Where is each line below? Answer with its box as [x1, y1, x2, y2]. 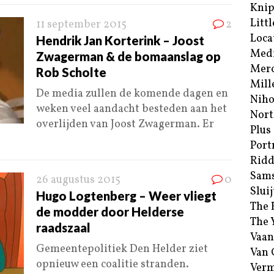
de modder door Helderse [36, 204, 184, 220]
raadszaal [36, 220, 91, 235]
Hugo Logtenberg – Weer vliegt [36, 188, 217, 204]
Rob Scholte [36, 65, 106, 80]
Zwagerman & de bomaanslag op [36, 49, 221, 64]
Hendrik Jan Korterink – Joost [36, 33, 204, 48]
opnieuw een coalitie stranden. [36, 257, 189, 273]
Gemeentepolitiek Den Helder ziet [36, 242, 208, 257]
